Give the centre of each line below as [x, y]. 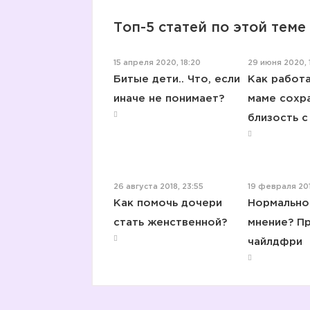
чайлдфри [275, 242]
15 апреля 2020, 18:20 [157, 63]
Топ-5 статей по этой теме [210, 28]
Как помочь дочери [168, 203]
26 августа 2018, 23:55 [158, 187]
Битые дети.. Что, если [177, 79]
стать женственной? [170, 222]
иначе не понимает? [169, 99]
